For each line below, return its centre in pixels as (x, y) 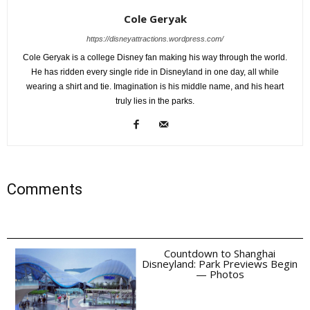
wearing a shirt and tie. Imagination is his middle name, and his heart (155, 86)
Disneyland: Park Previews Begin (220, 263)
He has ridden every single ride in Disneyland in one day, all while (155, 72)
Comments (45, 189)
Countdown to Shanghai (220, 253)
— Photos (220, 274)
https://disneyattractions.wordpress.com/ (155, 38)
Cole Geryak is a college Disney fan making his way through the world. (155, 57)
